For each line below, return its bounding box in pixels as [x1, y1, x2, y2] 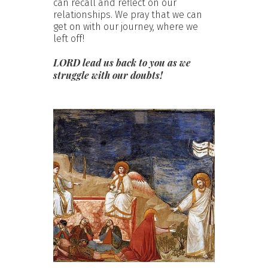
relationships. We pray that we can [53, 8, 202, 20]
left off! [53, 32, 84, 44]
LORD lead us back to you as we [53, 56, 191, 69]
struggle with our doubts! [53, 68, 163, 81]
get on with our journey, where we [53, 20, 198, 32]
